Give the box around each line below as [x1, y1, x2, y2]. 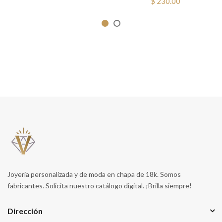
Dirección [7, 206, 43, 216]
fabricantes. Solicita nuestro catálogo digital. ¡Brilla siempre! [7, 181, 192, 190]
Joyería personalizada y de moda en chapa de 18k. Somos [7, 169, 181, 178]
